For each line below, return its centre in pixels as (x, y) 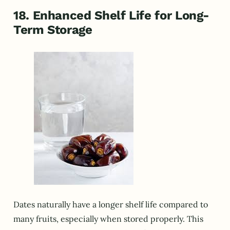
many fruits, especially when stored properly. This (108, 219)
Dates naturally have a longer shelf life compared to (111, 205)
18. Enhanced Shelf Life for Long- (112, 15)
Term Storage (53, 30)
